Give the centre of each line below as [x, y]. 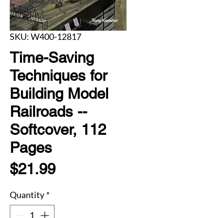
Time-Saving [52, 57]
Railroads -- [48, 111]
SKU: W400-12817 [45, 36]
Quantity [27, 194]
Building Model [59, 93]
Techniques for [58, 75]
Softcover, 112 [58, 129]
